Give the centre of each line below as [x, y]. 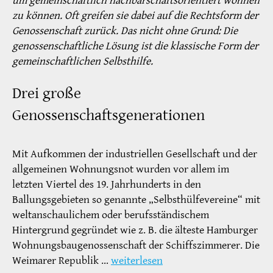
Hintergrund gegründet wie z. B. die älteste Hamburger [135, 230]
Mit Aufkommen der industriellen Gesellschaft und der [135, 154]
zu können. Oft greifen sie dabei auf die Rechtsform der [135, 15]
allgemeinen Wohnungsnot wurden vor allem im [121, 169]
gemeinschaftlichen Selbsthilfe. [83, 61]
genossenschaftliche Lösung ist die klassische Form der [135, 46]
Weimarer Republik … [62, 261]
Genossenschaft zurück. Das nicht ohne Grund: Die [125, 30]
